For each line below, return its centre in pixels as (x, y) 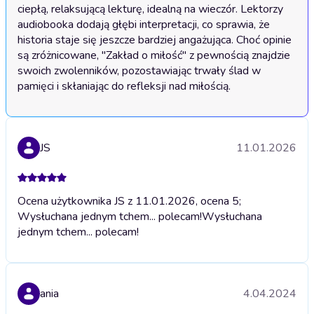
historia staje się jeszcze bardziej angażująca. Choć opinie (155, 40)
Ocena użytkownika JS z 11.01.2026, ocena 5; (129, 202)
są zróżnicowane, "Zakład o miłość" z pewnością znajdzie (154, 56)
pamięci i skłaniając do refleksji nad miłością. (124, 87)
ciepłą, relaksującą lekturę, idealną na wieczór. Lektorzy (150, 9)
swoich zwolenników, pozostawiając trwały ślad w (139, 71)
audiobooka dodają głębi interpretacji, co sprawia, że (144, 25)
